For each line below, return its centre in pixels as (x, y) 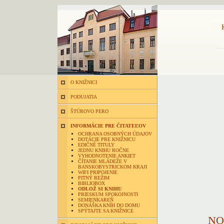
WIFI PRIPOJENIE (98, 172)
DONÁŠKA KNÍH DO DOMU (109, 205)
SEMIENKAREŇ (96, 200)
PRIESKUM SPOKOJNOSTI (108, 194)
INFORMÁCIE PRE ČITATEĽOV (108, 126)
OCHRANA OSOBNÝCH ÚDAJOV (115, 134)
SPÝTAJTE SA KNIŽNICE (106, 211)
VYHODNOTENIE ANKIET (107, 156)
